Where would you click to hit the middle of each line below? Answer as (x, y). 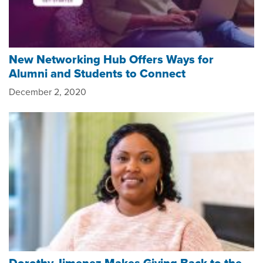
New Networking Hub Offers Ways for (111, 59)
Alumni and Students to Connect (97, 73)
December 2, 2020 (48, 91)
